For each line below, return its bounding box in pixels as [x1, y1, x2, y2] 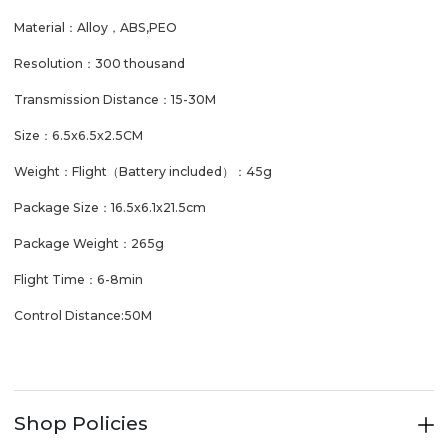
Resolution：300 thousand [14, 56, 188, 72]
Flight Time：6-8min [14, 272, 143, 288]
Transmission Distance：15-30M [14, 92, 216, 108]
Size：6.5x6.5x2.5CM [14, 128, 152, 144]
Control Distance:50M [14, 308, 152, 324]
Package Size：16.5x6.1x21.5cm [14, 200, 206, 216]
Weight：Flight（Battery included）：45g [14, 164, 275, 180]
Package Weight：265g [14, 236, 164, 252]
